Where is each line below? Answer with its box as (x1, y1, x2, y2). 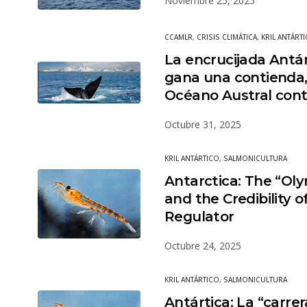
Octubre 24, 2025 (164, 239, 241, 253)
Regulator (164, 208, 234, 225)
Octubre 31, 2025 (164, 118, 241, 132)
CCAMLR (164, 32, 193, 42)
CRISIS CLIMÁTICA (197, 32, 257, 42)
